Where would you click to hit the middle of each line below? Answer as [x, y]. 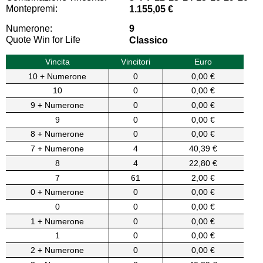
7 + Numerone [58, 149]
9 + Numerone [58, 105]
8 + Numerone [58, 134]
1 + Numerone [58, 221]
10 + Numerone [58, 76]
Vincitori [136, 62]
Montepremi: [32, 8]
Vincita [57, 62]
